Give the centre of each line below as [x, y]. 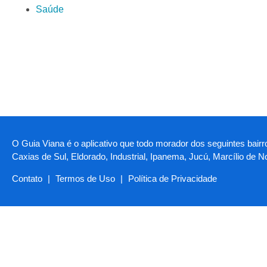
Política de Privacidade [173, 179]
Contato [27, 179]
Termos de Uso [85, 179]
